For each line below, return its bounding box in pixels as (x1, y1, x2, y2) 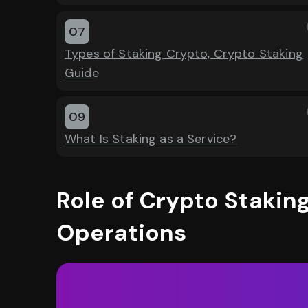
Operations (56, 218, 186, 247)
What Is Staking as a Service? (65, 131, 237, 147)
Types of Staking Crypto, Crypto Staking (65, 45, 303, 62)
